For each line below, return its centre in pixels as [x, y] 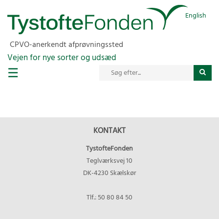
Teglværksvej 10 [109, 161]
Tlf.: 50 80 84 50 [109, 198]
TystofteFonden [109, 149]
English [196, 16]
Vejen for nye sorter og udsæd [62, 58]
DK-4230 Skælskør [109, 173]
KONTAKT [109, 131]
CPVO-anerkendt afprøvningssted [66, 45]
